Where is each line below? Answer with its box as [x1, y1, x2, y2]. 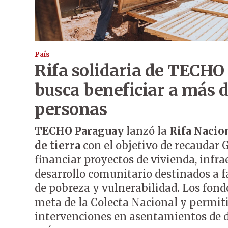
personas [35, 99, 107, 120]
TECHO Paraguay [35, 125, 124, 138]
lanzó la [124, 125, 169, 138]
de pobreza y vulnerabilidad [35, 182, 177, 195]
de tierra [35, 139, 80, 152]
